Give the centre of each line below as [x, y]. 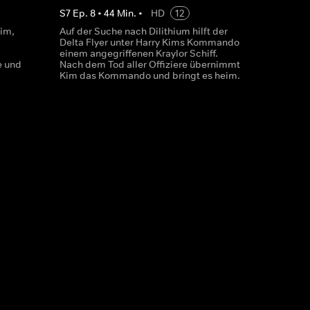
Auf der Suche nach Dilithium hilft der [143, 31]
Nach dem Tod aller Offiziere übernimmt [149, 64]
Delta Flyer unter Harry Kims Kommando [149, 42]
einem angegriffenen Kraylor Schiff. [138, 53]
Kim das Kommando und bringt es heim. [149, 75]
